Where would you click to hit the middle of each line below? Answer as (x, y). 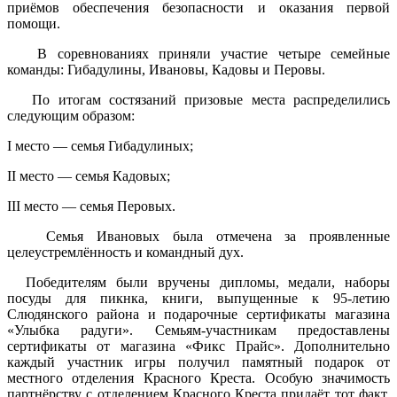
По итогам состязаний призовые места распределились (198, 99)
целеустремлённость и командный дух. (125, 252)
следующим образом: (71, 115)
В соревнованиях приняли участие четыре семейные (198, 53)
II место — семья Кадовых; (89, 175)
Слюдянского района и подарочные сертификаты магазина (198, 314)
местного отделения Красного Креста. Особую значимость (198, 378)
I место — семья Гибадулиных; (100, 145)
